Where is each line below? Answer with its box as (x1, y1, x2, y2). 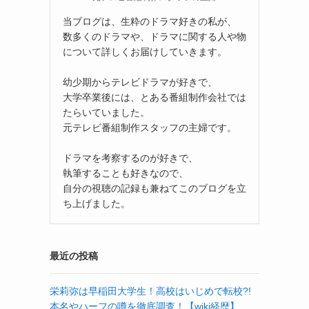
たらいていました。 (63, 106, 150, 118)
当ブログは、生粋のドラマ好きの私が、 (63, 15, 237, 27)
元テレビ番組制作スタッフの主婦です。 (63, 121, 237, 133)
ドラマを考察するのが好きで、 (63, 152, 198, 163)
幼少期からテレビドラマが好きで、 (63, 76, 217, 88)
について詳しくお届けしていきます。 (63, 46, 227, 57)
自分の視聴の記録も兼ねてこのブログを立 (63, 182, 246, 194)
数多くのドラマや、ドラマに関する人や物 (63, 30, 246, 42)
